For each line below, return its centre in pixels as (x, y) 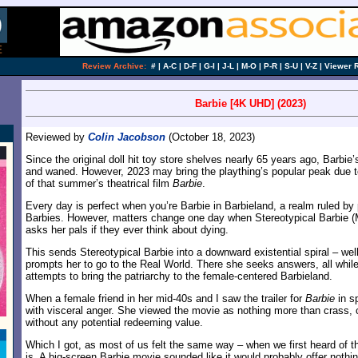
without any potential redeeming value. (114, 322)
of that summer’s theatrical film (99, 183)
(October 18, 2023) (210, 137)
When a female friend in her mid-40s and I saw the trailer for (165, 298)
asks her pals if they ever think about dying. (127, 230)
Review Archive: (114, 66)
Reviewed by (57, 137)
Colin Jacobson (127, 137)
